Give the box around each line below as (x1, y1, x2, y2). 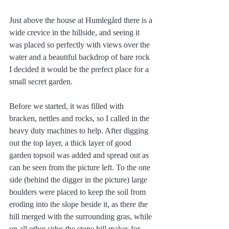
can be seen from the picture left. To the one (9, 163, 152, 172)
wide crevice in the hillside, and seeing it (9, 28, 142, 37)
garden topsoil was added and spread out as (9, 150, 151, 159)
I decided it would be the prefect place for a (9, 64, 151, 74)
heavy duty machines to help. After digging (9, 126, 150, 135)
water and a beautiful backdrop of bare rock (9, 52, 152, 61)
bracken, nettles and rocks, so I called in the (9, 113, 151, 123)
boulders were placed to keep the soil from (9, 187, 148, 196)
